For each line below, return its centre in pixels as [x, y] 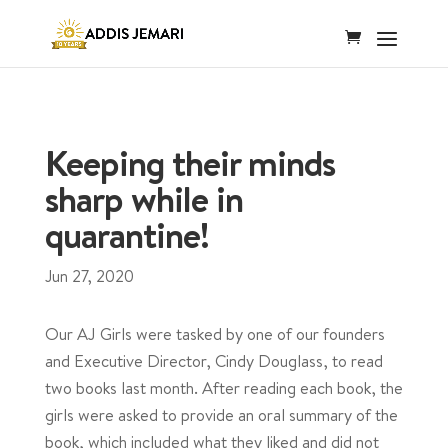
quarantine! [126, 235]
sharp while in [143, 199]
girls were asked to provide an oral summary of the [221, 414]
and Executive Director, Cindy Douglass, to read [213, 360]
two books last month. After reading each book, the [223, 387]
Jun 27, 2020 [89, 276]
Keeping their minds [189, 163]
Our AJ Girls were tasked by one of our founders [214, 333]
